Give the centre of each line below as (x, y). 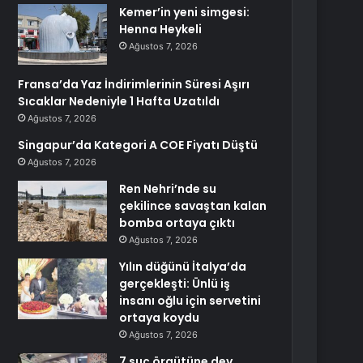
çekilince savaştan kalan (193, 206)
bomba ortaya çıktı (177, 223)
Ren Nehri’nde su (168, 189)
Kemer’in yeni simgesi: (185, 12)
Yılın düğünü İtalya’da (183, 267)
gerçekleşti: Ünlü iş (175, 284)
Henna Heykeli (161, 29)
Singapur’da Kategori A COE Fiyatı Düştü (138, 145)
